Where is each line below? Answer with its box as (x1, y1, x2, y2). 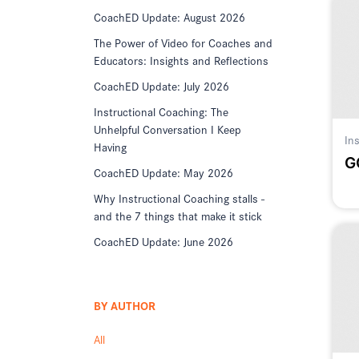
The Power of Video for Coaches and (94, 33, 272, 51)
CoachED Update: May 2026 (94, 163, 233, 181)
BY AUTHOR (94, 296, 155, 314)
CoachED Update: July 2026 (94, 76, 229, 95)
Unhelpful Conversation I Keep (94, 119, 241, 138)
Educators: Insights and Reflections (94, 50, 268, 69)
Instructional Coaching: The (94, 102, 228, 120)
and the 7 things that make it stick (94, 206, 262, 224)
